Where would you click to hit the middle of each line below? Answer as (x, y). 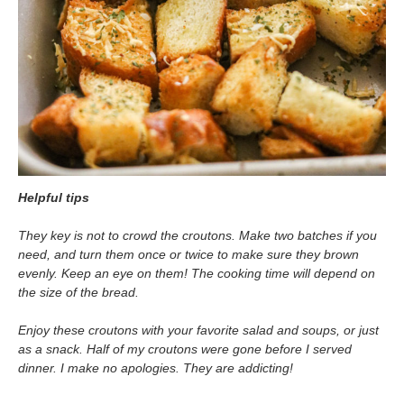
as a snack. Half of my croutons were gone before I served (185, 349)
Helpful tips (54, 197)
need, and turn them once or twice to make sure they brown (188, 254)
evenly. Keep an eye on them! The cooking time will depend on (197, 273)
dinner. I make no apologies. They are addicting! (156, 367)
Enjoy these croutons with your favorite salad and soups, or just (198, 330)
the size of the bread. (78, 292)
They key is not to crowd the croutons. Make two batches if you (197, 235)
